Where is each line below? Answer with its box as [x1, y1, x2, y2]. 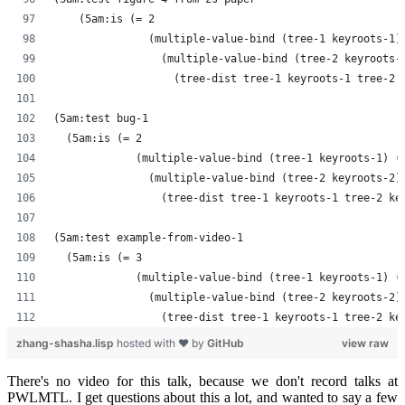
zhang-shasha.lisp [16, 335, 117, 350]
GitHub [207, 335, 244, 350]
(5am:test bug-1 [53, 111, 148, 125]
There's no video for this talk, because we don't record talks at [7, 372, 398, 389]
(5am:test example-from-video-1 [53, 231, 243, 244]
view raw [342, 335, 389, 350]
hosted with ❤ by [117, 335, 207, 350]
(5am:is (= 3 [53, 250, 142, 264]
